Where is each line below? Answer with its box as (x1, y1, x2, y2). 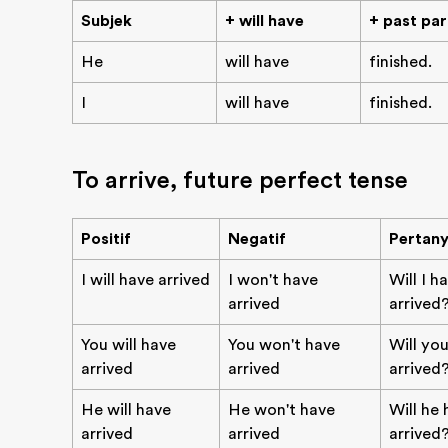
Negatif (228, 230, 286, 248)
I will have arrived (81, 271, 210, 289)
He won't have (228, 401, 335, 419)
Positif (81, 230, 131, 248)
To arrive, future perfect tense (72, 166, 408, 194)
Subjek (81, 12, 132, 30)
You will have (81, 336, 176, 354)
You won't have (228, 336, 340, 354)
